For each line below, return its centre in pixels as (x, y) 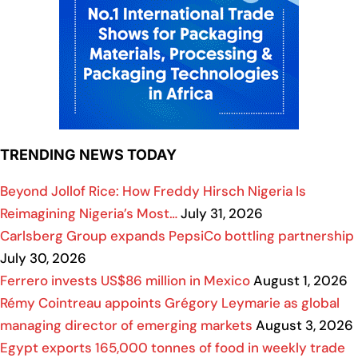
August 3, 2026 (303, 326)
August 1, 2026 (299, 281)
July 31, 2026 (220, 214)
